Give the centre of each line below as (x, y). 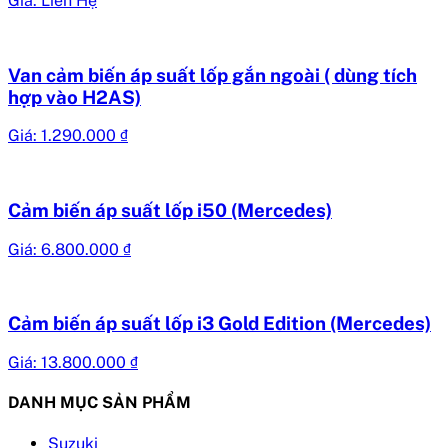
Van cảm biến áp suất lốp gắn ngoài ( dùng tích (212, 74)
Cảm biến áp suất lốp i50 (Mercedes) (170, 209)
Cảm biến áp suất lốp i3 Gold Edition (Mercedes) (219, 323)
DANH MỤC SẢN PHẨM (99, 403)
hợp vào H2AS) (74, 96)
